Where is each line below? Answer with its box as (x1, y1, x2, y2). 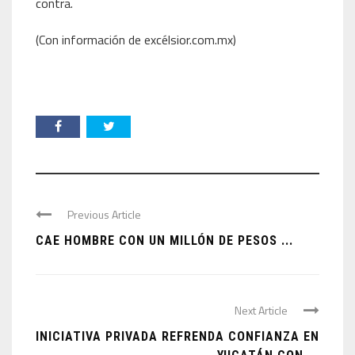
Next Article (235, 302, 288, 319)
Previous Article (67, 206, 141, 223)
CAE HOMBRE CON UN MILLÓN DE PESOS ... (36, 233, 293, 248)
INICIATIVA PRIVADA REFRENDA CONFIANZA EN (36, 329, 319, 344)
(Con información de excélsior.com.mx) (36, 30, 236, 49)
